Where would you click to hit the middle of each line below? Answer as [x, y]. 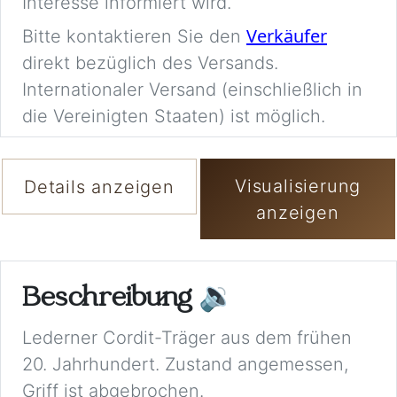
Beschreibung [110, 300]
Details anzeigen [99, 187]
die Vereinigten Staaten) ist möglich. [174, 117]
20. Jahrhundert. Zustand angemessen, [185, 364]
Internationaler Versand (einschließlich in [192, 90]
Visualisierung [298, 186]
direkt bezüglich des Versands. [150, 63]
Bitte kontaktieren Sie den [134, 37]
